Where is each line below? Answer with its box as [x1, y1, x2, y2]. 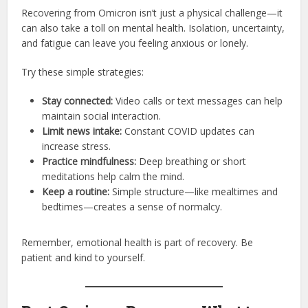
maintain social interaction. [42, 109, 162, 122]
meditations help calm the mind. [42, 169, 185, 183]
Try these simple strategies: [21, 65, 144, 78]
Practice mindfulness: [42, 154, 137, 168]
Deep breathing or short [136, 154, 247, 168]
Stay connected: [42, 93, 113, 107]
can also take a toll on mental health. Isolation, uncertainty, [21, 21, 285, 34]
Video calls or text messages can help [113, 93, 283, 107]
